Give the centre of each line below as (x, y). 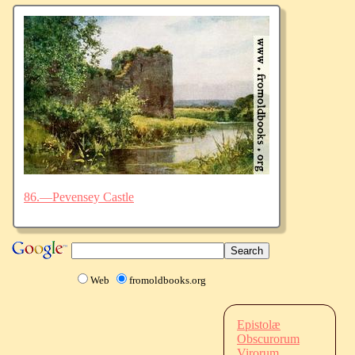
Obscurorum (268, 338)
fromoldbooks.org (168, 280)
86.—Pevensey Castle (79, 197)
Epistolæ (259, 324)
